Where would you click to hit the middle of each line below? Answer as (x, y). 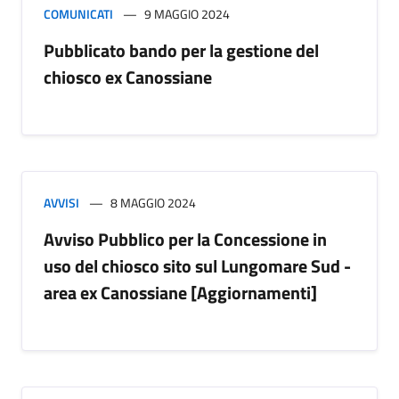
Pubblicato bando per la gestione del (181, 50)
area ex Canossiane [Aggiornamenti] (180, 292)
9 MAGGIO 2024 (187, 13)
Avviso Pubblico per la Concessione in (185, 239)
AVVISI (61, 202)
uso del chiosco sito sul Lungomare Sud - (197, 265)
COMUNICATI (78, 13)
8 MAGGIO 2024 (153, 202)
